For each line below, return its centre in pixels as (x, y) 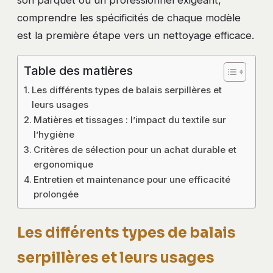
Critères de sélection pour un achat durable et (135, 149)
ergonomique (63, 164)
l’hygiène (54, 134)
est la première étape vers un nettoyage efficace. (136, 36)
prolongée (56, 194)
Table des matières (78, 71)
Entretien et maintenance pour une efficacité (132, 179)
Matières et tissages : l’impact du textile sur (130, 119)
